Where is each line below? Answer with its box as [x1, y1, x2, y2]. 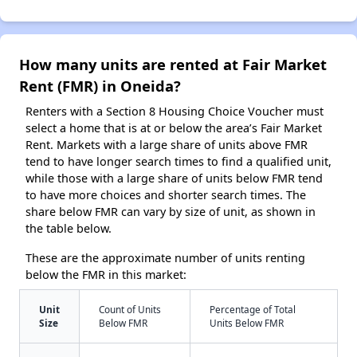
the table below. [25, 221, 112, 237]
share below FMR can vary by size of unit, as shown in [25, 204, 316, 220]
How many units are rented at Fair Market [19, 54, 327, 75]
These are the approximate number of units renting [25, 250, 305, 266]
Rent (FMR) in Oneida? [19, 76, 181, 96]
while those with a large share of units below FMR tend [25, 171, 323, 186]
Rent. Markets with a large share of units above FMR [25, 137, 308, 153]
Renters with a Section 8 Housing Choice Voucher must [25, 104, 324, 120]
